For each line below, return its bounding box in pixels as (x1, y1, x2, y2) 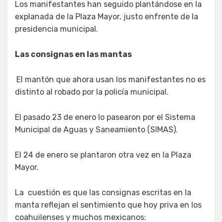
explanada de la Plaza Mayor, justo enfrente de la (15, 11, 198, 21)
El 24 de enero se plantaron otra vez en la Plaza (15, 150, 191, 160)
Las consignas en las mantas (15, 49, 132, 59)
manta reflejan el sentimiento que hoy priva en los (15, 200, 202, 210)
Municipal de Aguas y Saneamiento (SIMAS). (15, 124, 178, 134)
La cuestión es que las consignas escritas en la (15, 187, 191, 197)
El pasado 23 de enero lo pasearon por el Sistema (15, 112, 195, 122)
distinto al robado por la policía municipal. (15, 87, 168, 97)
